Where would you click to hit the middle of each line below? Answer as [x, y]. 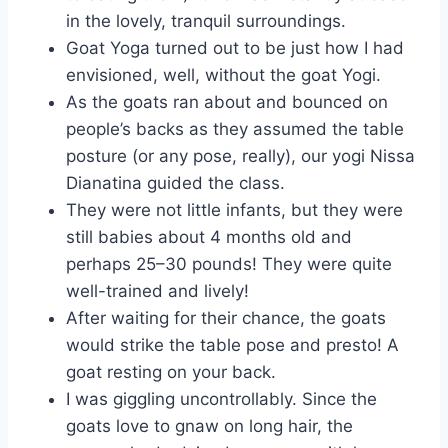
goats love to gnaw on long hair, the [209, 425]
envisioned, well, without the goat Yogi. [223, 74]
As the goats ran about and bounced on [227, 101]
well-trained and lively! [157, 290]
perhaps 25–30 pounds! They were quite [229, 263]
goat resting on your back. [171, 371]
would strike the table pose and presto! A [232, 344]
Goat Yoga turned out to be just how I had [235, 47]
